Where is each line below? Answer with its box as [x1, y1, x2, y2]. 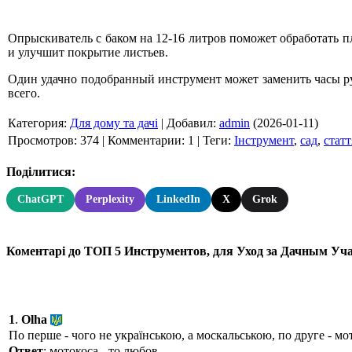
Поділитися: [6, 164, 75, 178]
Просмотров [8, 133, 74, 147]
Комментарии [108, 133, 181, 147]
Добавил [167, 115, 213, 130]
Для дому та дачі [70, 115, 158, 130]
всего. [8, 86, 40, 100]
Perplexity [86, 192, 134, 205]
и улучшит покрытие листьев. [8, 45, 171, 59]
